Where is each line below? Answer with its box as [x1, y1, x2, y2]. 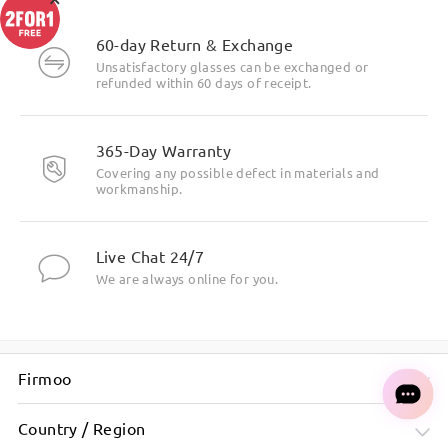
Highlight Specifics [133, 5, 315, 32]
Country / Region [17, 418, 146, 439]
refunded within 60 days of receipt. [95, 74, 312, 92]
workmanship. [95, 180, 183, 198]
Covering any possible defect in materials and [95, 164, 380, 182]
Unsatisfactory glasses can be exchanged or [95, 58, 369, 76]
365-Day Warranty [95, 140, 231, 161]
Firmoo [17, 367, 72, 388]
